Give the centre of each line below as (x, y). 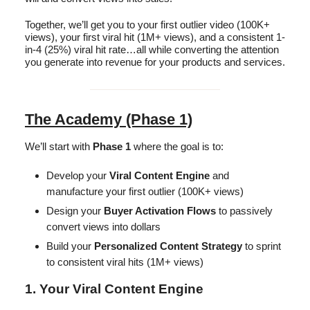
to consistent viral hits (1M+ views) (125, 262)
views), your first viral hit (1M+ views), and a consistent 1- (155, 37)
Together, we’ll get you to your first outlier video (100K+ (147, 24)
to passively (244, 210)
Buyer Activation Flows (160, 210)
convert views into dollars (103, 226)
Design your (75, 210)
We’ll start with (59, 146)
